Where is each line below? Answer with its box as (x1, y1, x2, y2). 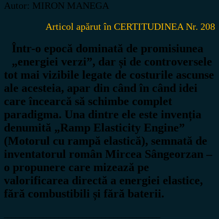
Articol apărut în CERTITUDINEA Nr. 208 (45, 21, 215, 32)
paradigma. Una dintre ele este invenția (4, 108, 201, 121)
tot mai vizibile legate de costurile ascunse (4, 68, 214, 82)
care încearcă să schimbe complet (4, 95, 172, 108)
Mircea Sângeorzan (105, 148, 203, 161)
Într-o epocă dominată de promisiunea (12, 42, 203, 55)
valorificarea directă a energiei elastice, (4, 174, 203, 187)
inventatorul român (4, 148, 105, 161)
